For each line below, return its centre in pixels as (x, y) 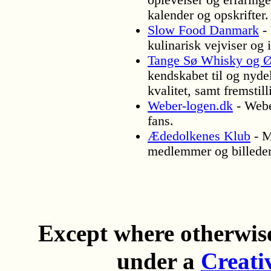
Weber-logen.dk (190, 106)
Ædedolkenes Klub (199, 136)
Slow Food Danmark (203, 30)
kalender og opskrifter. (208, 15)
